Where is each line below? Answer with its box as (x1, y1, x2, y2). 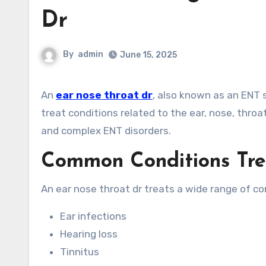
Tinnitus (60, 246, 99, 258)
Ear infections (60, 210, 126, 222)
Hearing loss (60, 228, 118, 240)
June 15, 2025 (120, 50, 177, 60)
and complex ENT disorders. (41, 125, 171, 137)
